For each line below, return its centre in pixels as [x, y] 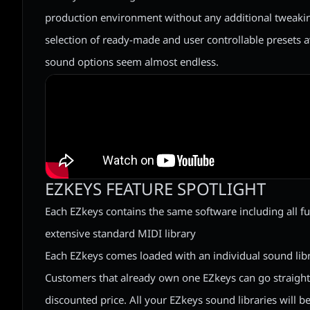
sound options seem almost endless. [132, 63]
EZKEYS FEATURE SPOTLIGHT [155, 191]
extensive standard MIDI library [120, 235]
